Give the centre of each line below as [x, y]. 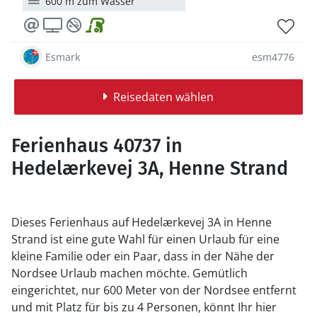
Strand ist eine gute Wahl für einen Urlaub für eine [145, 239]
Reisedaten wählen [163, 97]
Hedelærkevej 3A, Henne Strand [150, 168]
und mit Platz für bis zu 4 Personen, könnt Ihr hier [144, 307]
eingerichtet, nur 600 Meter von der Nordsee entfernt [154, 290]
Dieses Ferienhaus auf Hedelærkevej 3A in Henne [142, 222]
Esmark [63, 57]
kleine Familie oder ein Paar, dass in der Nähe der [143, 256]
